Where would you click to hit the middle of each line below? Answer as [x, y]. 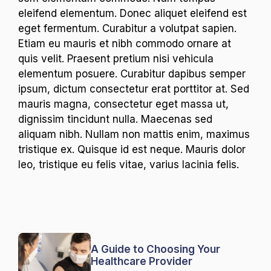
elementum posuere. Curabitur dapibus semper [132, 74]
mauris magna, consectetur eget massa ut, [123, 104]
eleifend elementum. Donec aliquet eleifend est [132, 13]
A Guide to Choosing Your [155, 249]
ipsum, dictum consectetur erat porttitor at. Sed [134, 89]
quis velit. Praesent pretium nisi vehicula [116, 59]
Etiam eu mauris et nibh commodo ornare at [125, 44]
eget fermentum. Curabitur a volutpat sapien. [127, 28]
